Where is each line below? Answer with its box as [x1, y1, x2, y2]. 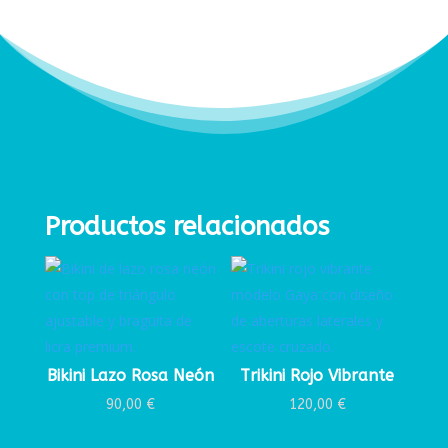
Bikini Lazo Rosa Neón [47, 366, 215, 386]
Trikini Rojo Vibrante [240, 366, 395, 386]
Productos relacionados [44, 211, 329, 243]
